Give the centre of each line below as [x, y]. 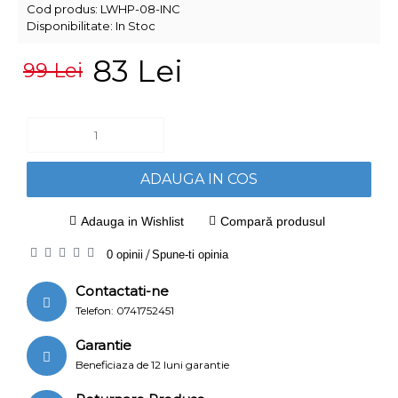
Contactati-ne [122, 291]
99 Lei [53, 71]
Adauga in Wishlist [132, 221]
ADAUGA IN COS [199, 179]
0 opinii [125, 255]
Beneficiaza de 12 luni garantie [152, 365]
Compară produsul [272, 221]
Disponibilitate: [71, 26]
